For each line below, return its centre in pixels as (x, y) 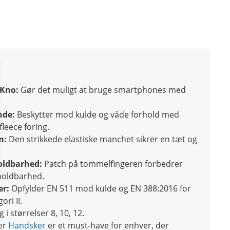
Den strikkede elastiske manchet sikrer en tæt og (102, 139)
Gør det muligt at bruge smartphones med (102, 90)
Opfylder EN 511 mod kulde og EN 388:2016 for (100, 189)
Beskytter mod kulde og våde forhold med (97, 115)
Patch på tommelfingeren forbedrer (112, 164)
